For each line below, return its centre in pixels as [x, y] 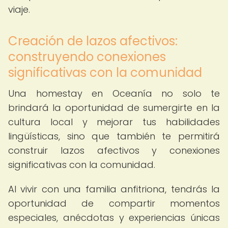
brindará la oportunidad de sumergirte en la [114, 108]
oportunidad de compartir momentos [114, 203]
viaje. [19, 9]
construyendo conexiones [87, 57]
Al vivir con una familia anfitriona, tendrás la [114, 189]
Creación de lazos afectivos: [93, 41]
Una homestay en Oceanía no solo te [114, 93]
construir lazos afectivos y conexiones [114, 150]
